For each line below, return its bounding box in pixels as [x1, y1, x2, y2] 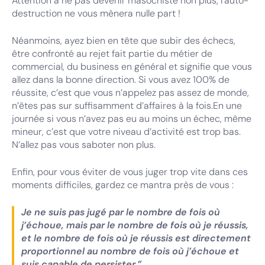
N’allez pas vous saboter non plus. [12, 138, 156, 151]
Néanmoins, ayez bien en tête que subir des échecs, [12, 34, 235, 47]
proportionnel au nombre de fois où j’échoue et [21, 245, 239, 257]
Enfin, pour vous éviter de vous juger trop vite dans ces [12, 166, 248, 178]
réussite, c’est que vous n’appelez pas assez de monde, [12, 86, 249, 99]
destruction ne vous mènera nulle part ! [12, 7, 180, 20]
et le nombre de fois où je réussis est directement [21, 232, 251, 244]
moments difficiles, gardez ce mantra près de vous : [12, 179, 234, 191]
